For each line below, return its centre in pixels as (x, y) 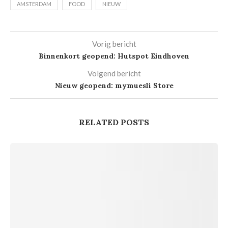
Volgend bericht (114, 73)
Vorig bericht (114, 44)
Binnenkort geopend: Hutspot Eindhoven (114, 56)
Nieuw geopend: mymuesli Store (114, 85)
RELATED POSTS (114, 122)
